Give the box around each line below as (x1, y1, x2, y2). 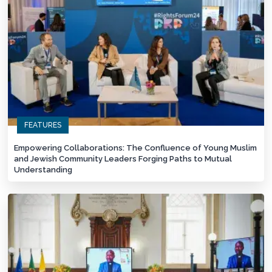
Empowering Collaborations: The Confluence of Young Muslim (14, 143, 257, 153)
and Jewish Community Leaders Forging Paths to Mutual (14, 154, 233, 164)
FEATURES (24, 121, 62, 130)
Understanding (14, 165, 73, 175)
